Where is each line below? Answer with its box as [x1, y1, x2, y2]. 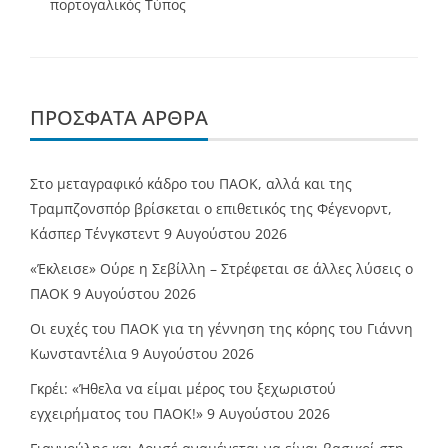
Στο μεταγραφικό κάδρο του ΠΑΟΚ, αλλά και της [30, 174, 352, 194]
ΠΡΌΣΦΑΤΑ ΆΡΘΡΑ [30, 104, 208, 132]
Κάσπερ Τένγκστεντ [30, 224, 160, 244]
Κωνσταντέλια [30, 344, 127, 364]
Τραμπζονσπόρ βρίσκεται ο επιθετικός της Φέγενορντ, [30, 199, 392, 219]
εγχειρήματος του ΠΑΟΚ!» [30, 404, 203, 424]
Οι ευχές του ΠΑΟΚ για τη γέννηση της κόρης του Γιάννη [30, 319, 413, 339]
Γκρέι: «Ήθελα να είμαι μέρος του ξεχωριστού [30, 379, 336, 399]
